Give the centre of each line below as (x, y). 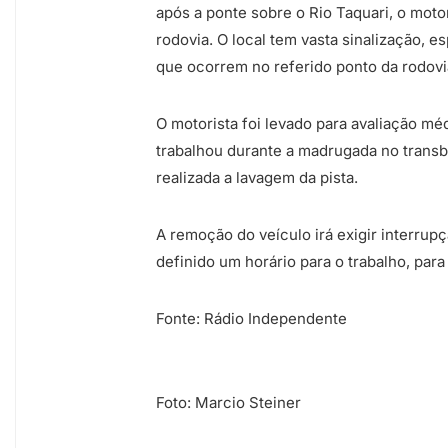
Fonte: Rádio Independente (251, 318)
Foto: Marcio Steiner (228, 402)
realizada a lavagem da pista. (257, 177)
